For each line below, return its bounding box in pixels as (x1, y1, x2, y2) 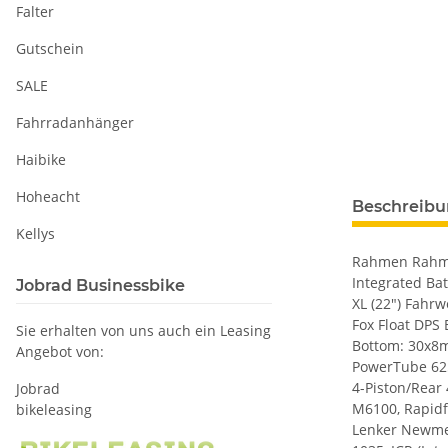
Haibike (16, 150, 66, 169)
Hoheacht (16, 187, 80, 206)
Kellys (16, 224, 55, 243)
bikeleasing (16, 400, 92, 419)
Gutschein (16, 39, 84, 58)
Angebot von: (16, 342, 104, 361)
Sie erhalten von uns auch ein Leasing (16, 321, 271, 340)
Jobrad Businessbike (16, 276, 185, 295)
